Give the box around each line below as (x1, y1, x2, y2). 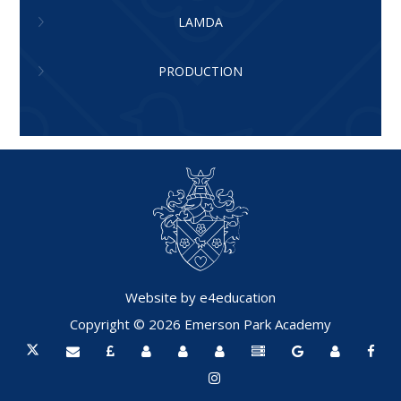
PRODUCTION (158, 62, 243, 80)
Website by (125, 287, 200, 306)
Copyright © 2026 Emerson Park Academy (70, 314, 331, 333)
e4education (200, 287, 276, 306)
